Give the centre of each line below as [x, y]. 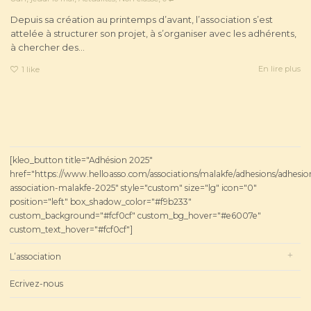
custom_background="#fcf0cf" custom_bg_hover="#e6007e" [135, 215]
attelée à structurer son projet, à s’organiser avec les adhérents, [153, 33]
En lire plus [279, 68]
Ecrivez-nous [36, 283]
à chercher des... [48, 47]
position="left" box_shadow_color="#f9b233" [101, 201]
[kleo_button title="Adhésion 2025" [81, 160]
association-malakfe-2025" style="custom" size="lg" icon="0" [133, 187]
